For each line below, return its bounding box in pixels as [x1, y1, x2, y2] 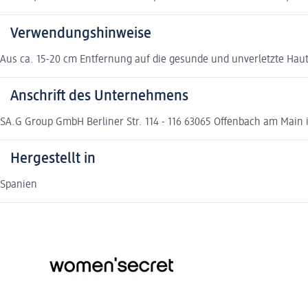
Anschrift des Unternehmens [10, 89, 188, 104]
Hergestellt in [10, 151, 96, 167]
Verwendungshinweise [10, 26, 151, 42]
